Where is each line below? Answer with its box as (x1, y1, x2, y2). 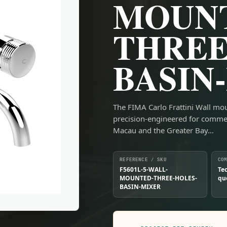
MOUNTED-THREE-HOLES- (120, 173, 198, 182)
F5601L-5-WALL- (120, 165, 168, 174)
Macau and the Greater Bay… (113, 125, 214, 135)
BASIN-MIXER (120, 182, 161, 191)
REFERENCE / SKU (120, 157, 167, 163)
